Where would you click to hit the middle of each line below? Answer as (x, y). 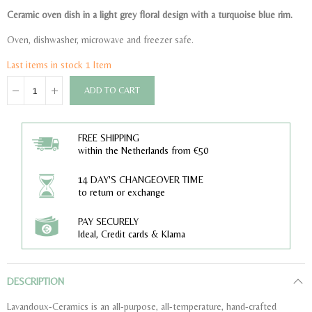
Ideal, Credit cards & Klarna (132, 234)
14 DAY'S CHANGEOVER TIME (141, 180)
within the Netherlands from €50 (143, 151)
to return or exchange (122, 193)
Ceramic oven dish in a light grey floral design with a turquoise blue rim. (150, 15)
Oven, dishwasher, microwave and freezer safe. (100, 40)
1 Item (99, 65)
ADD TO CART (112, 91)
